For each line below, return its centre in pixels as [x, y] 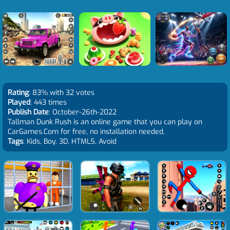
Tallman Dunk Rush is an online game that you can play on [105, 122]
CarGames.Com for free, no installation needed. [86, 132]
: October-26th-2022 [83, 112]
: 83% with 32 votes [62, 93]
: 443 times [49, 102]
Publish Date [28, 112]
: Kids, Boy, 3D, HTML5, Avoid [70, 141]
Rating [18, 93]
